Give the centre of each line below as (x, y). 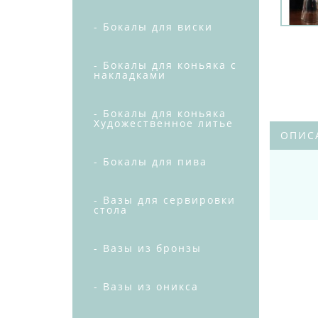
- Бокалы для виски (153, 27)
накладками (130, 75)
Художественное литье (164, 123)
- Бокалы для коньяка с (165, 65)
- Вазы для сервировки (165, 200)
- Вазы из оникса (146, 286)
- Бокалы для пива (150, 161)
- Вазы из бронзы (148, 248)
